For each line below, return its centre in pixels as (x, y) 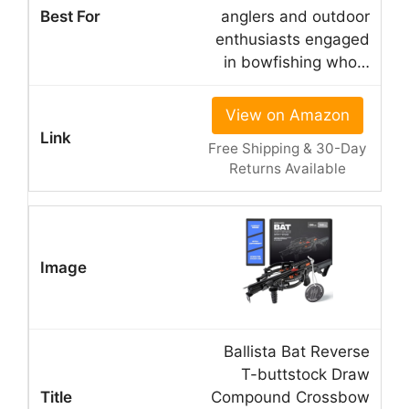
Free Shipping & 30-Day (287, 148)
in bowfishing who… (297, 62)
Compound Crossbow (290, 397)
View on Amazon (287, 115)
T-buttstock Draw (305, 374)
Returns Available (287, 168)
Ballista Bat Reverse (297, 351)
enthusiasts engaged (293, 39)
